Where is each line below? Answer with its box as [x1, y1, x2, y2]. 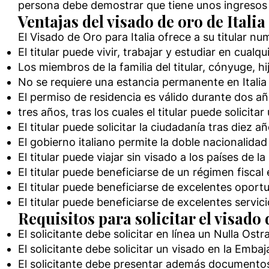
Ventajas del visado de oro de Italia [18, 11, 265, 31]
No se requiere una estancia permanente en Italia [18, 76, 267, 88]
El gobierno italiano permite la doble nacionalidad [18, 136, 267, 148]
